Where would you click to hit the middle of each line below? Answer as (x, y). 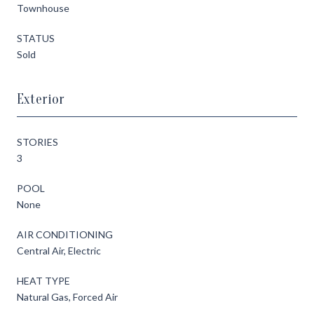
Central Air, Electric (59, 250)
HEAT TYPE (43, 280)
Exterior (41, 99)
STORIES (37, 142)
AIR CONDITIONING (65, 234)
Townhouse (43, 8)
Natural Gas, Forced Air (67, 296)
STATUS (36, 38)
